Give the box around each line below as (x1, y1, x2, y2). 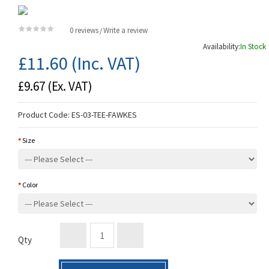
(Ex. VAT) (45, 78, 92, 95)
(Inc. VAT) (68, 52, 141, 75)
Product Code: (18, 109, 71, 121)
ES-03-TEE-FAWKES (71, 109, 137, 121)
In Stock (240, 41, 266, 52)
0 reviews (70, 25, 98, 36)
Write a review (103, 25, 148, 36)
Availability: (203, 41, 240, 52)
